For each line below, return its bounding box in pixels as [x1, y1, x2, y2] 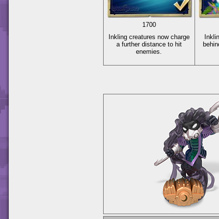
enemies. [136, 47, 162, 55]
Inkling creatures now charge [109, 33, 190, 41]
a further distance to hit [116, 40, 182, 48]
